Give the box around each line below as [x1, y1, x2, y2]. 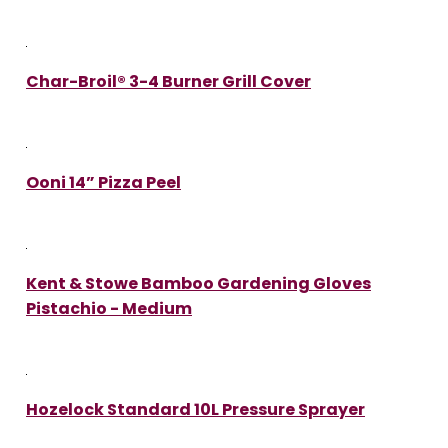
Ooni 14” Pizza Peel [26, 170, 181, 194]
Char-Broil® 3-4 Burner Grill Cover [26, 69, 311, 93]
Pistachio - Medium [26, 296, 192, 320]
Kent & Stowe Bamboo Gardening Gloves [26, 271, 371, 295]
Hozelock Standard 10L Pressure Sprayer [26, 397, 365, 421]
